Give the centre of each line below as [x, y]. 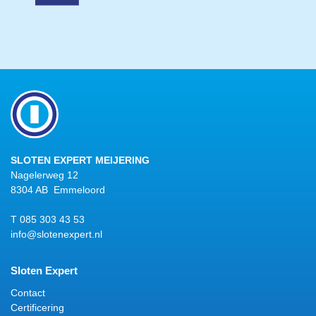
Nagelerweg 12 [44, 175]
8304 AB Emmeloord [58, 189]
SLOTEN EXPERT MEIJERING [80, 160]
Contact [28, 292]
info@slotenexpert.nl [56, 234]
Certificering [37, 307]
